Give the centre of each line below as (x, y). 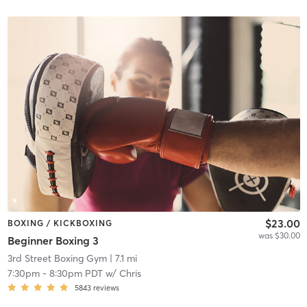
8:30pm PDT (76, 274)
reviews (106, 288)
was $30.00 (279, 235)
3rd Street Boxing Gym (57, 259)
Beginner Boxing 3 (53, 241)
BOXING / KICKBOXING (60, 223)
